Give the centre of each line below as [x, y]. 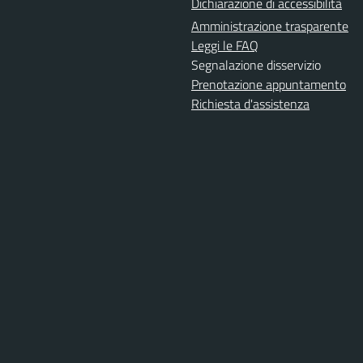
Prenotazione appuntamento [269, 84]
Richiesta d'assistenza [250, 104]
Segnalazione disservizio [256, 65]
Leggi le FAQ [225, 45]
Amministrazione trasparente [270, 26]
